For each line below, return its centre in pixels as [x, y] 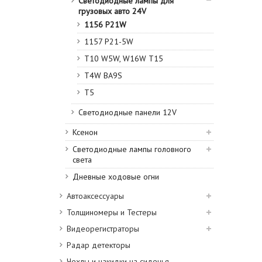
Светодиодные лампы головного [132, 149]
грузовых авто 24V [112, 11]
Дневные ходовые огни [116, 177]
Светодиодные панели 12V [127, 112]
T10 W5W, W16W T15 [124, 58]
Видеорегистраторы [103, 229]
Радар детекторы [99, 245]
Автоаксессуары [95, 196]
